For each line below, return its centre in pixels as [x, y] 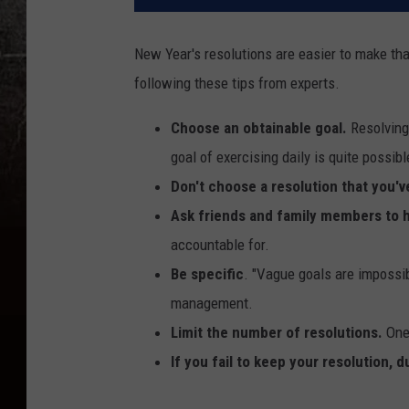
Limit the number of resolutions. [277, 333]
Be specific [207, 274]
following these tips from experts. [237, 84]
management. [212, 304]
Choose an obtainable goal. [259, 128]
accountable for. [220, 245]
